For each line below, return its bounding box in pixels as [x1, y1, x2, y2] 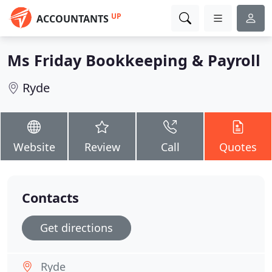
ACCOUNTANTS [36, 12, 109, 25]
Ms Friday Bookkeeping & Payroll [7, 50, 260, 70]
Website [13, 140, 55, 154]
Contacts [22, 189, 79, 206]
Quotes [219, 140, 257, 154]
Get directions [40, 220, 113, 235]
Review [84, 140, 120, 154]
